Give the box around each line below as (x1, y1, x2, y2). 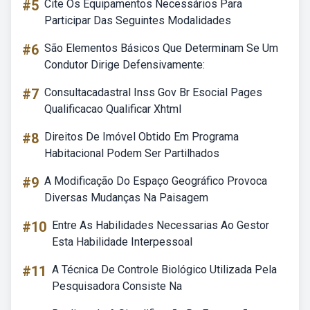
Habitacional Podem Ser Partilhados (44, 147, 219, 160)
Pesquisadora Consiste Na (52, 280, 182, 293)
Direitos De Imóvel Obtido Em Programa (44, 130, 239, 143)
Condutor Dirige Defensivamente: (44, 58, 205, 71)
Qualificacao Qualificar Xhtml (44, 102, 181, 116)
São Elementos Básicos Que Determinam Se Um (44, 42, 278, 55)
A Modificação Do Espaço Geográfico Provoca (44, 174, 267, 188)
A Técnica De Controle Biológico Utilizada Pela (52, 263, 277, 276)
